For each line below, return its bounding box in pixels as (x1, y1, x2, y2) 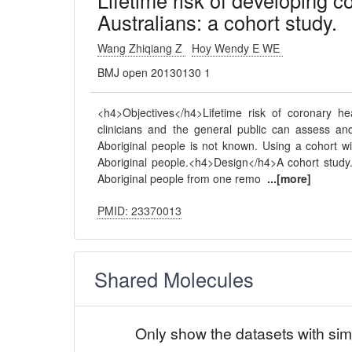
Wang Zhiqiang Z (97, 40, 186, 56)
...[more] (267, 170, 312, 186)
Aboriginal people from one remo (97, 170, 268, 186)
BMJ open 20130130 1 (97, 64, 211, 80)
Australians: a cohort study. (97, 8, 338, 36)
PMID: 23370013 (97, 203, 182, 218)
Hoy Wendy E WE (192, 40, 284, 56)
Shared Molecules (94, 265, 255, 293)
